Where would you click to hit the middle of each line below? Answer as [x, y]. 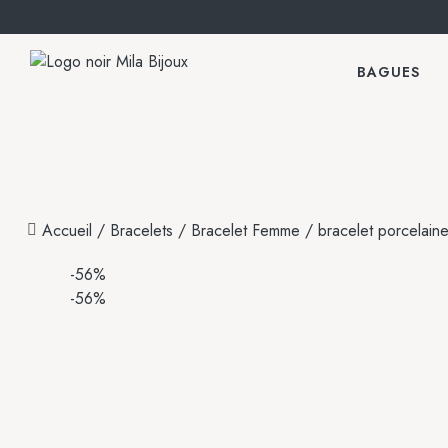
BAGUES [388, 72]
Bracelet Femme [245, 230]
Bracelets [141, 230]
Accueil [67, 230]
